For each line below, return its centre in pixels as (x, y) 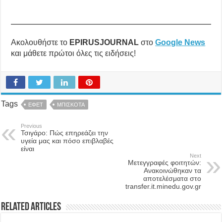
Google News (180, 42)
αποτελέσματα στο (172, 178)
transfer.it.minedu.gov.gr (163, 186)
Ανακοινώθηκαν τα (172, 170)
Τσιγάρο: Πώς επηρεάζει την (65, 133)
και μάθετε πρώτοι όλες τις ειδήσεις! (74, 53)
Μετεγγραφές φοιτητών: (164, 162)
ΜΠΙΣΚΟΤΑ (71, 104)
